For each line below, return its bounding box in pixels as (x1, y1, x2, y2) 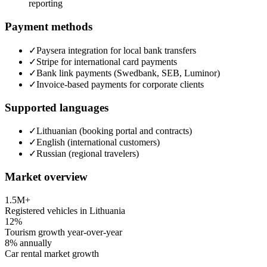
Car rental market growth (5, 248, 99, 259)
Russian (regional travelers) (36, 148, 139, 159)
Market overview (5, 170, 88, 183)
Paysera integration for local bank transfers (36, 45, 196, 55)
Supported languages (5, 101, 108, 114)
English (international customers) (36, 137, 160, 148)
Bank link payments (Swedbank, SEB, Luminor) (36, 67, 220, 78)
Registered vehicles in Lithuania (5, 205, 125, 216)
